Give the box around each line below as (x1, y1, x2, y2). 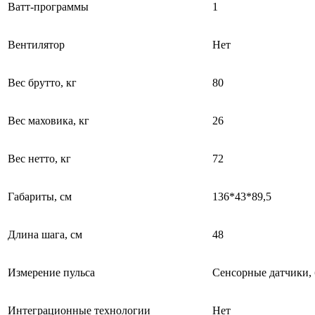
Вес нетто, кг (8, 152, 71, 165)
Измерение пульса (8, 266, 95, 278)
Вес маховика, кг (8, 114, 89, 127)
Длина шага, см (8, 228, 82, 240)
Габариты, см (8, 190, 72, 202)
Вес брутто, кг (8, 76, 77, 89)
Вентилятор (8, 38, 65, 51)
